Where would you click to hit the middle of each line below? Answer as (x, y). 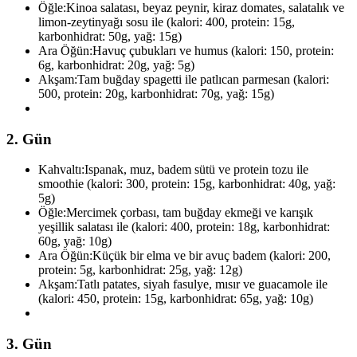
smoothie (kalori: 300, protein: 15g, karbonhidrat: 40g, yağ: (187, 184)
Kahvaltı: (61, 170)
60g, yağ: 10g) (75, 241)
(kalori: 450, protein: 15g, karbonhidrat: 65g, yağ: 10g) (176, 299)
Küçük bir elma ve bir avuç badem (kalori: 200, (212, 256)
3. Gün (29, 344)
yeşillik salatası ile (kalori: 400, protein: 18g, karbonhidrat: (184, 227)
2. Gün (29, 139)
